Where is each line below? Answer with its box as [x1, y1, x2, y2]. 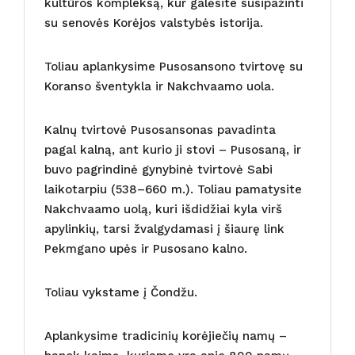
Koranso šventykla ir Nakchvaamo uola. [44, 78, 274, 94]
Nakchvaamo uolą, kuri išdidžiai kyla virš [44, 201, 282, 216]
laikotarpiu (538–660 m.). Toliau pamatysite [44, 181, 302, 197]
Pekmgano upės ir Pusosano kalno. [44, 241, 247, 256]
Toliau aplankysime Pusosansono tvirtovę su [44, 59, 303, 74]
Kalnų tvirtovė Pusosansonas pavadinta [44, 122, 276, 137]
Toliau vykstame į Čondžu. [44, 284, 197, 300]
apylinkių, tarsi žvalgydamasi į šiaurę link [44, 221, 284, 236]
